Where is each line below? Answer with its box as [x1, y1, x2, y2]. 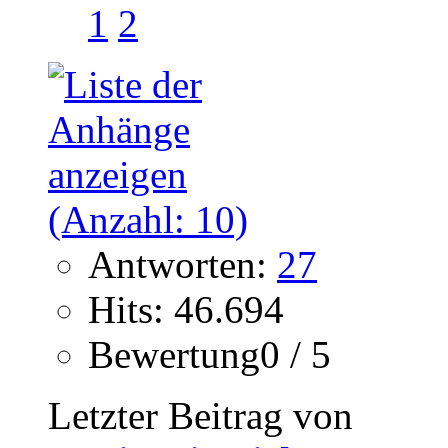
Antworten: [88, 243, 277, 287]
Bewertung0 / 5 [88, 333, 331, 377]
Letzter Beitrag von [48, 394, 353, 438]
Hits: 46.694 [88, 288, 284, 332]
